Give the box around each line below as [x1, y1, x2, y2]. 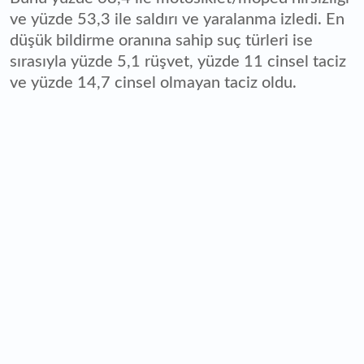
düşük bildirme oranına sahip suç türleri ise [10, 32, 313, 49]
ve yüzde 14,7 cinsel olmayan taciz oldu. [10, 74, 297, 91]
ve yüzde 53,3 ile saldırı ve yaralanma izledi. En [10, 11, 344, 28]
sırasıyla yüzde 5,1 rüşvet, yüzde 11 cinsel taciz [10, 53, 346, 70]
